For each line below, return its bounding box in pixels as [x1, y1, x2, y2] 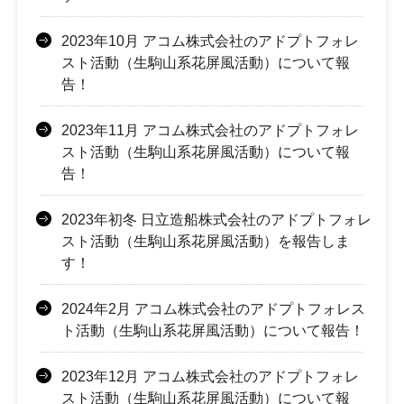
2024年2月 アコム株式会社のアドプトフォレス [61, 301, 365, 317]
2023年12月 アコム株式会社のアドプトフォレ [61, 369, 359, 385]
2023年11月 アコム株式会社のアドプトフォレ [61, 123, 359, 139]
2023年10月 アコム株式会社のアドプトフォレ [61, 33, 359, 50]
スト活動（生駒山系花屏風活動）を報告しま [61, 234, 350, 250]
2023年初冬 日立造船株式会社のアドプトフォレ [61, 212, 372, 228]
